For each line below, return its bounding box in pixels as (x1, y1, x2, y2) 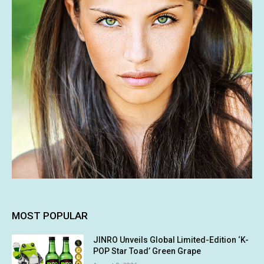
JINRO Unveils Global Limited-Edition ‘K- (93, 235, 249, 245)
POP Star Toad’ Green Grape (93, 246, 202, 256)
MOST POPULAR (12, 210, 88, 222)
